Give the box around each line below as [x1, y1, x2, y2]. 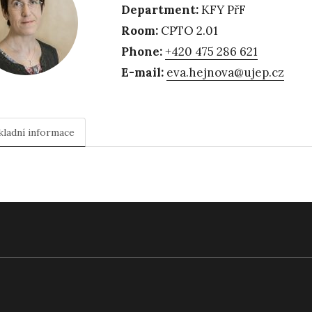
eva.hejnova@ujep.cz [166, 65, 285, 81]
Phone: [121, 44, 163, 60]
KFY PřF [198, 2, 247, 18]
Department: [121, 2, 199, 18]
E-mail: [121, 65, 164, 81]
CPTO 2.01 [158, 23, 219, 39]
